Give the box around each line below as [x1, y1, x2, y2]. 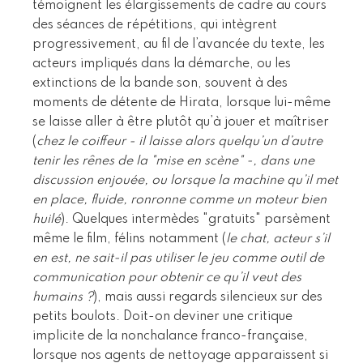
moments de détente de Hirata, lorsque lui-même [32, 96, 331, 109]
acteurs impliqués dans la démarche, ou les [32, 57, 291, 70]
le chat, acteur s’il [226, 232, 330, 246]
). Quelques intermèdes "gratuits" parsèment [61, 212, 331, 226]
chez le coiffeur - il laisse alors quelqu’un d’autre [36, 135, 322, 148]
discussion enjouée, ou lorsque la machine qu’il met [32, 173, 338, 187]
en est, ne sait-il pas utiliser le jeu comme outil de [32, 251, 324, 265]
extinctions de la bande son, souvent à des [32, 76, 288, 90]
